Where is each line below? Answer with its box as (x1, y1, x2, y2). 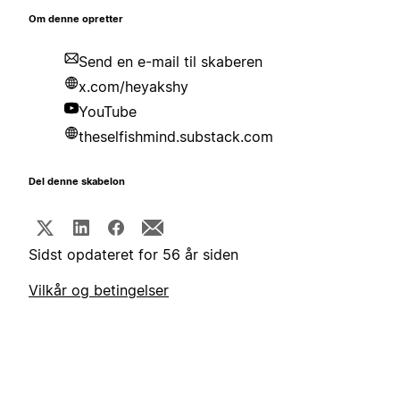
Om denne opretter (29, 13, 123, 26)
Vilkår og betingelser (29, 281, 169, 300)
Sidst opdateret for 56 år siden (29, 246, 238, 264)
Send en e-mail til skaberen (79, 53, 262, 71)
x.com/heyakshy (79, 78, 188, 96)
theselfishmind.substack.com (79, 128, 273, 146)
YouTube (79, 103, 137, 121)
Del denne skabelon (29, 176, 125, 188)
